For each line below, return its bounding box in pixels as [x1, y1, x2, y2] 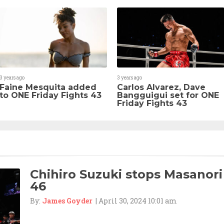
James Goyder [42, 195, 92, 205]
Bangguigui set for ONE [117, 90, 219, 100]
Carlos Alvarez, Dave [117, 82, 205, 92]
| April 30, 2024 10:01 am [92, 195, 177, 205]
